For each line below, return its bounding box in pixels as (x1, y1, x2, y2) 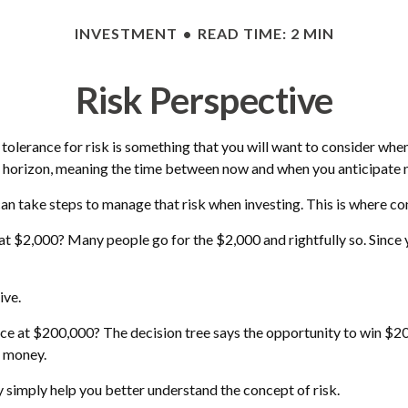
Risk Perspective (75, 77, 333, 122)
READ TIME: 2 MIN (197, 24, 334, 42)
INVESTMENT (74, 24, 178, 42)
